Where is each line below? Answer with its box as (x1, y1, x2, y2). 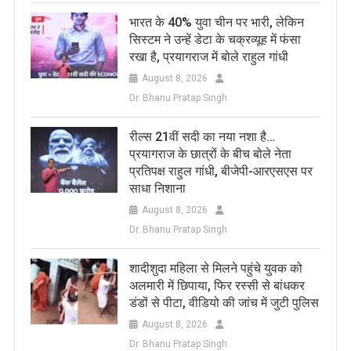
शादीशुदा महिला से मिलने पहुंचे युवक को (128, 261, 302, 277)
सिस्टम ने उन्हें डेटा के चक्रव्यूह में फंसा (128, 32, 301, 48)
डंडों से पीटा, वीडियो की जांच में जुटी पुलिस (128, 295, 319, 311)
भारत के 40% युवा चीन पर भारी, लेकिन (128, 15, 304, 31)
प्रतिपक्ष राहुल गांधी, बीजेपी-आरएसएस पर (128, 164, 313, 179)
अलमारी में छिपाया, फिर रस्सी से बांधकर (128, 278, 305, 294)
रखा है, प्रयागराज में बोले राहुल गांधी (128, 49, 288, 65)
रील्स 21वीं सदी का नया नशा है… (128, 129, 275, 145)
